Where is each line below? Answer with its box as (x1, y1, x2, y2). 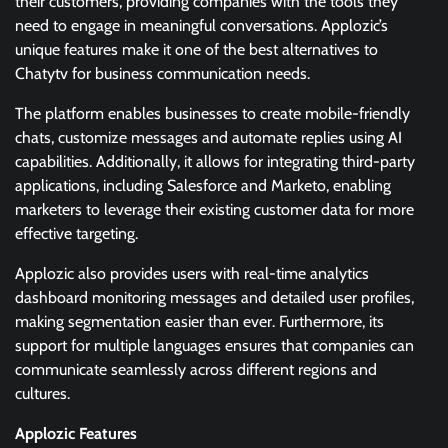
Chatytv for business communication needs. (15, 63, 310, 83)
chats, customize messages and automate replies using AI (15, 127, 402, 147)
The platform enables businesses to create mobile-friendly (15, 103, 410, 123)
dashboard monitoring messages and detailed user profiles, (15, 287, 414, 307)
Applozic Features (15, 423, 137, 443)
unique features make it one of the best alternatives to (15, 39, 378, 59)
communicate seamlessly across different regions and (15, 359, 377, 379)
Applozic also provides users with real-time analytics (15, 263, 369, 283)
